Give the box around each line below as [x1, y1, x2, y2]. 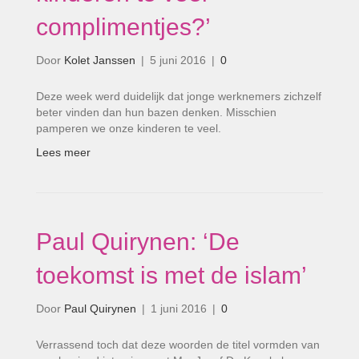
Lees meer [36, 146, 91, 159]
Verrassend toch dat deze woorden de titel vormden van [36, 338, 320, 351]
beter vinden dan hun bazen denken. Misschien [36, 106, 276, 119]
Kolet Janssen [64, 54, 135, 67]
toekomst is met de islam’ [36, 262, 307, 288]
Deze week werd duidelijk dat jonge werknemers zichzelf [36, 90, 321, 103]
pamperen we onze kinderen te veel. [36, 122, 221, 135]
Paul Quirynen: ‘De [36, 228, 240, 255]
